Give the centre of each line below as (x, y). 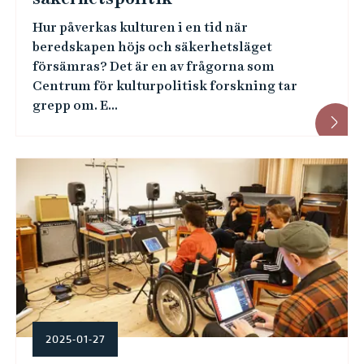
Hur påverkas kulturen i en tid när (140, 27)
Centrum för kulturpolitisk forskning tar (165, 86)
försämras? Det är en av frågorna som (153, 66)
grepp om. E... (75, 105)
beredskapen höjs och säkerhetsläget (152, 47)
